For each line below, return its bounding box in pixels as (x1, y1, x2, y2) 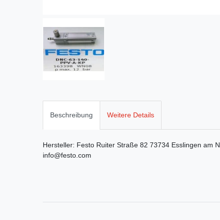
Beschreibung (50, 111, 93, 119)
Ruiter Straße (96, 141, 138, 149)
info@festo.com (43, 151, 91, 160)
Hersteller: (43, 141, 77, 149)
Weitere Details (107, 111, 154, 119)
